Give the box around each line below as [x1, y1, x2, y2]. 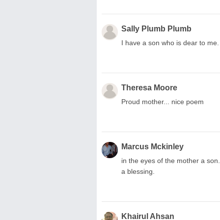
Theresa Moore [121, 83, 177, 92]
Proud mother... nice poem [121, 97, 204, 106]
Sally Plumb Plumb [121, 24, 192, 33]
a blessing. [121, 167, 155, 175]
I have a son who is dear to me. [121, 38, 219, 47]
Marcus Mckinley [121, 142, 184, 151]
